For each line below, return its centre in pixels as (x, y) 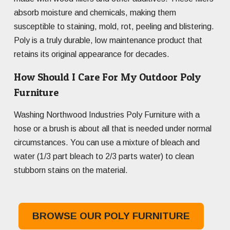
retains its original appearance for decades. (92, 54)
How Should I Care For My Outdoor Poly (107, 77)
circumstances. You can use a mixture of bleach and (107, 142)
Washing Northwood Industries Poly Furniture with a (107, 115)
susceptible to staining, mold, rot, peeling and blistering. (114, 26)
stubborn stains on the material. (71, 170)
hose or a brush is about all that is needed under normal (113, 129)
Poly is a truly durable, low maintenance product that (108, 40)
